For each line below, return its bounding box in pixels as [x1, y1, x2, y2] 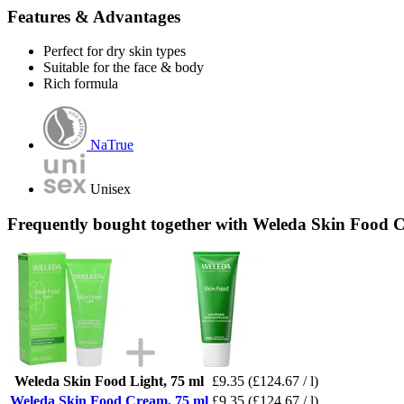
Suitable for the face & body [43, 60, 204, 76]
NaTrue [90, 137, 133, 153]
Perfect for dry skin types [43, 43, 186, 60]
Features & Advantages [7, 6, 180, 26]
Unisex [90, 181, 131, 197]
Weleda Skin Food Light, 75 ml [14, 372, 204, 389]
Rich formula [43, 76, 118, 92]
